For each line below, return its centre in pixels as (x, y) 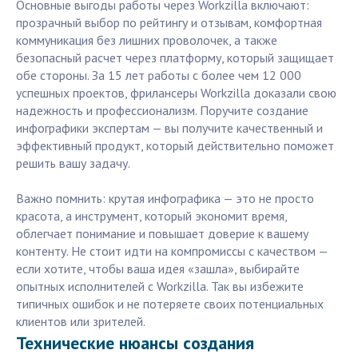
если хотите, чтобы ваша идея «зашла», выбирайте (158, 269)
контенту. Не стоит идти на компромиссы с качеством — (172, 251)
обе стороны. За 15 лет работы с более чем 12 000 (159, 76)
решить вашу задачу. (73, 163)
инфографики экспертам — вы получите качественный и (169, 128)
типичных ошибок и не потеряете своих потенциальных (170, 304)
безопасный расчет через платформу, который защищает (175, 58)
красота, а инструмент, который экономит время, (151, 216)
